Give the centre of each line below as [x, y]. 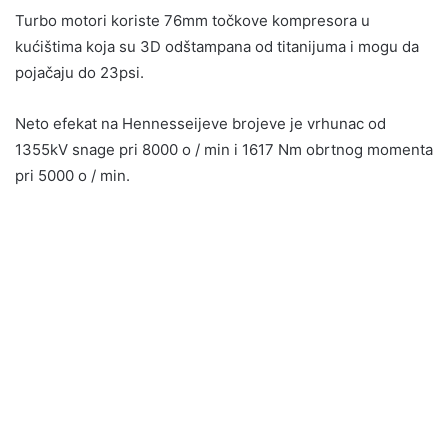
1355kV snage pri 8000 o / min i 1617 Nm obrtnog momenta [224, 150]
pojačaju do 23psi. [79, 73]
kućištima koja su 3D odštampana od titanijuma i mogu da [217, 47]
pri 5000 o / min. [72, 176]
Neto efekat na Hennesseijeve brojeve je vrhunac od [200, 124]
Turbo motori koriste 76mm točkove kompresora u [192, 21]
